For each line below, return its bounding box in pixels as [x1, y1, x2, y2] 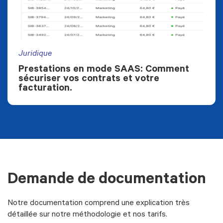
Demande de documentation [7, 172, 206, 190]
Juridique [18, 50, 52, 59]
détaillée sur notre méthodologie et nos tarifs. [7, 211, 167, 220]
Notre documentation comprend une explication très [7, 199, 190, 209]
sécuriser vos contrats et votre [18, 74, 160, 86]
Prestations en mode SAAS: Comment [18, 65, 190, 76]
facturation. [18, 84, 73, 95]
